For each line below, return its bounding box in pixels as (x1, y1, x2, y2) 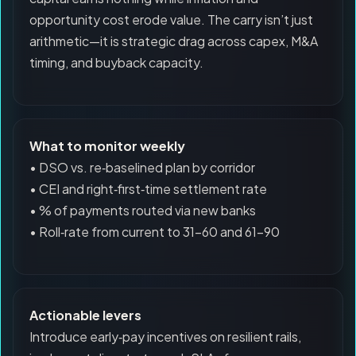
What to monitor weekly (29, 137, 185, 154)
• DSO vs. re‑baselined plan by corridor (29, 159, 255, 176)
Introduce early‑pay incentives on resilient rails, (29, 328, 301, 345)
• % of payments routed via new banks (29, 202, 256, 219)
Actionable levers (29, 307, 141, 323)
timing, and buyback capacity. (29, 54, 203, 71)
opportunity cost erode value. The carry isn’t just (29, 11, 313, 28)
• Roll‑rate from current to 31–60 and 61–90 (29, 223, 280, 240)
